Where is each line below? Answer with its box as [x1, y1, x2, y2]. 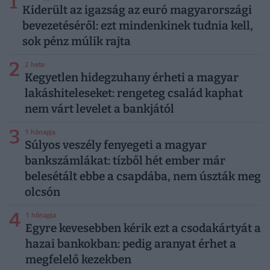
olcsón [24, 185, 60, 199]
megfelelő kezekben [25, 253, 131, 267]
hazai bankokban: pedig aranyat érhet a [25, 237, 236, 251]
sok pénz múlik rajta [22, 34, 131, 49]
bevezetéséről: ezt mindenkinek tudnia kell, [22, 19, 253, 33]
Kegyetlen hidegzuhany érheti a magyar [24, 71, 239, 85]
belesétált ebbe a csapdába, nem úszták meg [24, 169, 261, 184]
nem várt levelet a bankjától [24, 102, 174, 116]
